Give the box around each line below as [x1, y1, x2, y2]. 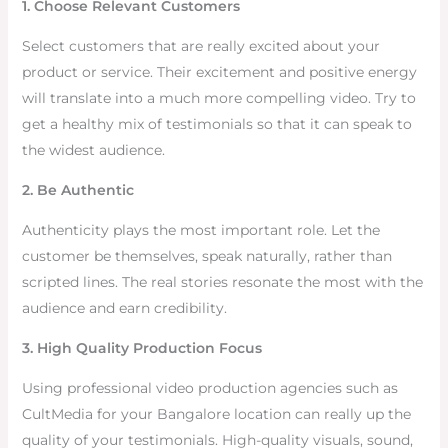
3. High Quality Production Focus [21, 339, 262, 358]
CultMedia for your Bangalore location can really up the [21, 405, 411, 424]
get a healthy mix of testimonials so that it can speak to [21, 115, 412, 134]
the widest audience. [21, 141, 165, 160]
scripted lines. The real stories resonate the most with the [21, 273, 423, 292]
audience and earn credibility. [21, 299, 227, 318]
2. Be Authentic [21, 181, 134, 200]
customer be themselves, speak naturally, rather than [21, 247, 392, 266]
